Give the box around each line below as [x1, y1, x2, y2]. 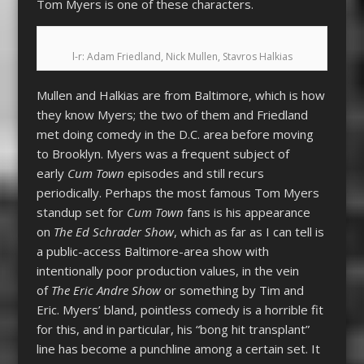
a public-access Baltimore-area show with [36, 243, 269, 260]
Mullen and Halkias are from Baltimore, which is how [36, 87, 325, 104]
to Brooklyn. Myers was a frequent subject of [36, 145, 289, 162]
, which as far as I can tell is [173, 223, 324, 240]
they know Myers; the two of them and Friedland [36, 106, 308, 123]
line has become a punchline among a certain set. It [36, 340, 320, 357]
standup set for [36, 204, 127, 221]
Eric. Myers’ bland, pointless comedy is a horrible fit [36, 301, 323, 318]
